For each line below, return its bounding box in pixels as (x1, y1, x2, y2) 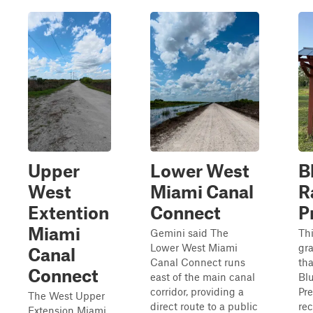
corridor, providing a (150, 285, 244, 298)
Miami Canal (150, 181, 254, 202)
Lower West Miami (150, 241, 238, 254)
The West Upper (28, 289, 105, 302)
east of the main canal (150, 270, 255, 283)
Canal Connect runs (150, 256, 245, 268)
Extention (28, 202, 109, 223)
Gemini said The (150, 226, 228, 239)
